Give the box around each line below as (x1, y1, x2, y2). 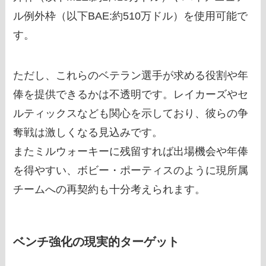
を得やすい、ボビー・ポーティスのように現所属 (13, 164, 249, 177)
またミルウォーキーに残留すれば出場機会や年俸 (13, 145, 249, 158)
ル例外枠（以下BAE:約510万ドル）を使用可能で (13, 10, 248, 23)
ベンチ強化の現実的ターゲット (13, 235, 180, 249)
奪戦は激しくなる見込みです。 (13, 126, 163, 139)
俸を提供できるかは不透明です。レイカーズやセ (13, 88, 249, 101)
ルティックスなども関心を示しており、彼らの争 (13, 107, 249, 120)
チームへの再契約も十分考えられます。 (13, 183, 206, 196)
